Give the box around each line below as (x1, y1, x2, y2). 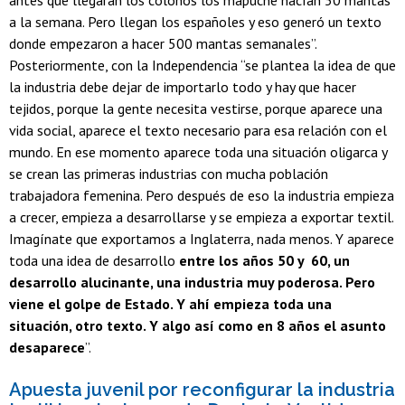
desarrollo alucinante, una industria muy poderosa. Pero (9, 273, 375, 292)
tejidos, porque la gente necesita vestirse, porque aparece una (9, 99, 382, 118)
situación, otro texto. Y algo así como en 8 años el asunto (9, 316, 386, 335)
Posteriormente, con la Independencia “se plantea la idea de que (9, 56, 396, 75)
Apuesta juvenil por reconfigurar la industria (9, 379, 395, 401)
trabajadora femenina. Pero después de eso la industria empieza (9, 186, 394, 205)
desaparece (9, 338, 85, 357)
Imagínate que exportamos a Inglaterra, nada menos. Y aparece (9, 230, 394, 249)
